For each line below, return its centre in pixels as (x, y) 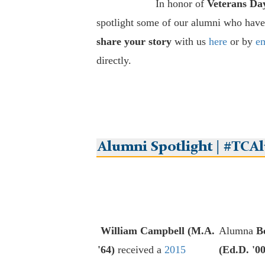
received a (139, 250)
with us (190, 42)
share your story (134, 42)
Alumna (237, 231)
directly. (114, 61)
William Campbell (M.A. (157, 231)
